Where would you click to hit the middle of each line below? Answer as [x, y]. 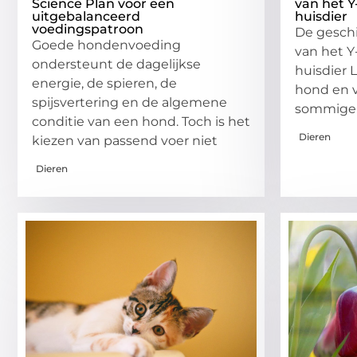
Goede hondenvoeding [106, 45]
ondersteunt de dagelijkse [116, 64]
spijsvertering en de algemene [129, 102]
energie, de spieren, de [104, 83]
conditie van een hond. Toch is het [141, 121]
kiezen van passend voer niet [125, 140]
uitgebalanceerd [86, 16]
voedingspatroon [88, 29]
